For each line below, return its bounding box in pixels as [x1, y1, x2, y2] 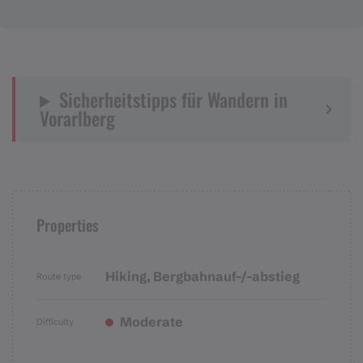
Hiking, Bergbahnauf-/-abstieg [105, 268, 300, 285]
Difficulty [36, 316, 74, 328]
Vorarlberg [40, 105, 115, 133]
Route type [36, 271, 81, 283]
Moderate [117, 314, 183, 331]
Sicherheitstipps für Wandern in [59, 86, 288, 114]
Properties [36, 213, 99, 237]
